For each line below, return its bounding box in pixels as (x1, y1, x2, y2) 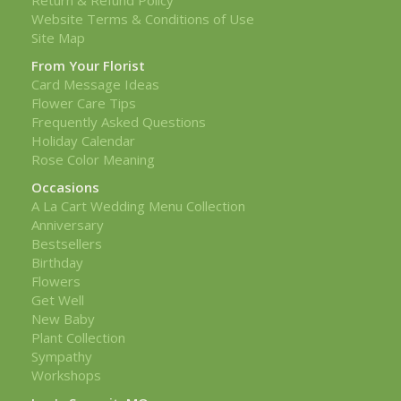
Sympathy (31, 346, 92, 365)
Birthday (31, 252, 83, 271)
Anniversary (31, 215, 104, 234)
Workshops (31, 365, 101, 384)
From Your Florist (31, 55, 145, 74)
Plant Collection (31, 328, 125, 346)
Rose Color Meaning (31, 149, 155, 168)
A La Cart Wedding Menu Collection (31, 196, 245, 215)
